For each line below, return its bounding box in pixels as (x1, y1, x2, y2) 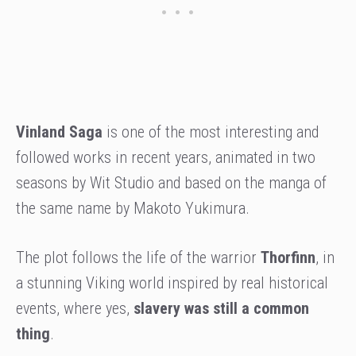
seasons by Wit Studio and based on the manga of (16, 173, 327, 193)
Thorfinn (261, 248, 315, 268)
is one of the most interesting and (103, 122, 319, 142)
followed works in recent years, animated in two (16, 148, 315, 168)
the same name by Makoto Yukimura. (16, 199, 250, 219)
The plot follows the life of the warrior (16, 248, 261, 268)
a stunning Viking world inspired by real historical (16, 273, 328, 293)
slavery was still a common (133, 299, 309, 319)
